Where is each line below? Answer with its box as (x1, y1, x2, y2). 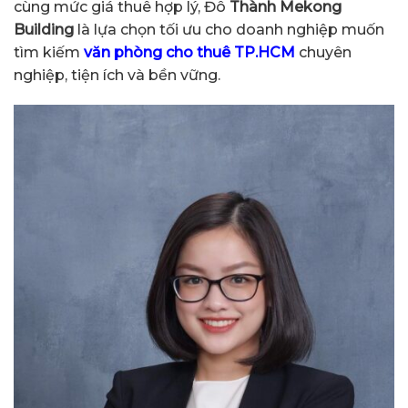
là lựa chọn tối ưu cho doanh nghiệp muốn (74, 20, 384, 38)
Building (14, 20, 74, 38)
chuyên (295, 43, 352, 61)
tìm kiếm (14, 43, 84, 61)
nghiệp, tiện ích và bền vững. (14, 66, 220, 84)
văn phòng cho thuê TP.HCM (84, 43, 295, 61)
